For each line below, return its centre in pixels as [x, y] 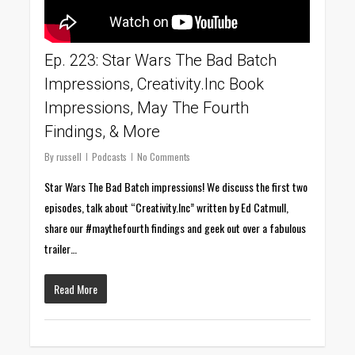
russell [69, 156]
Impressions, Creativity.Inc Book [155, 84]
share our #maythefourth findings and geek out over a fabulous [176, 227]
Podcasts [110, 156]
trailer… [61, 248]
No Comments [164, 156]
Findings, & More [103, 131]
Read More [76, 288]
